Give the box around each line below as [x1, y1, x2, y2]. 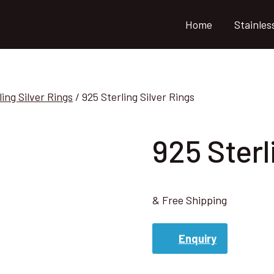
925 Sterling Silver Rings [82, 90, 194, 103]
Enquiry [178, 232, 217, 246]
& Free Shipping [152, 193, 227, 207]
